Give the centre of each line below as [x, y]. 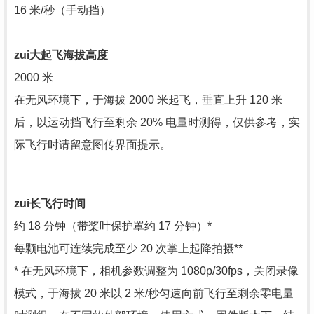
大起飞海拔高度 [69, 55]
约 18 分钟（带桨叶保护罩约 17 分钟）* [113, 226]
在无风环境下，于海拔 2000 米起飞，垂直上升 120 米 [148, 100]
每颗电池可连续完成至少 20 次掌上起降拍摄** [128, 248]
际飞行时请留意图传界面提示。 [93, 145]
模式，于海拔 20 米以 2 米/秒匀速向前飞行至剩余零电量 [154, 293]
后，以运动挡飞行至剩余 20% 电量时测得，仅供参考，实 [157, 122]
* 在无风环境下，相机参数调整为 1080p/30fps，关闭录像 [156, 271]
